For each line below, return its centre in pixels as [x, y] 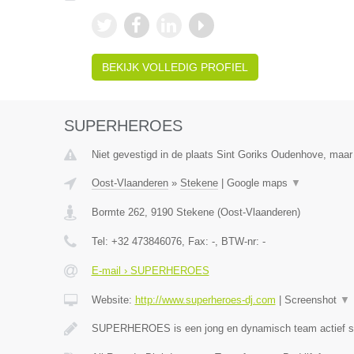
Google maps [258, 183]
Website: [113, 300]
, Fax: [196, 241]
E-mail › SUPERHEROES [150, 271]
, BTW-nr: [238, 241]
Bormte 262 [118, 212]
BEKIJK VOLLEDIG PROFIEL [175, 67]
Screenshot [312, 300]
